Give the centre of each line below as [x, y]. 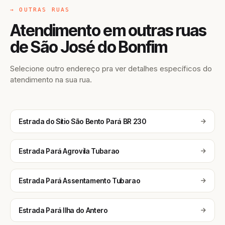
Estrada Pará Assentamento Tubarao [80, 181]
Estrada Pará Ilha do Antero [63, 210]
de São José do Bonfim [89, 47]
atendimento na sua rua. [51, 80]
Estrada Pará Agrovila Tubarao [69, 151]
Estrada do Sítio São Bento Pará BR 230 [82, 121]
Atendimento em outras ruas [108, 30]
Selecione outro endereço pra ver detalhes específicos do [111, 69]
